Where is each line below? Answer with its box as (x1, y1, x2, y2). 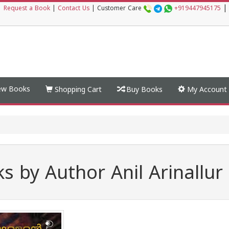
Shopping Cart (53, 86, 102, 95)
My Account (185, 86, 227, 95)
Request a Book (4, 5, 50, 13)
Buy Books (124, 86, 163, 95)
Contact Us (58, 5, 89, 13)
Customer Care (97, 5, 144, 13)
